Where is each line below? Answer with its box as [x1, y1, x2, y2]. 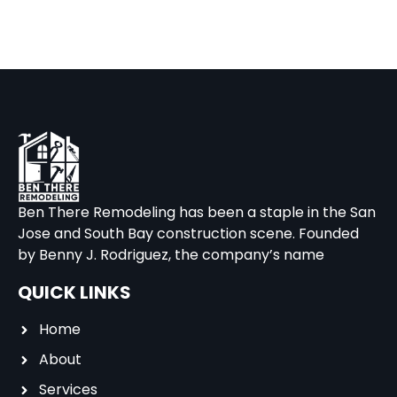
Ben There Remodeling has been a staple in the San [18, 202, 376, 223]
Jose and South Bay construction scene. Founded [18, 223, 359, 245]
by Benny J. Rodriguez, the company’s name [18, 245, 324, 266]
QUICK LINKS [18, 280, 131, 306]
